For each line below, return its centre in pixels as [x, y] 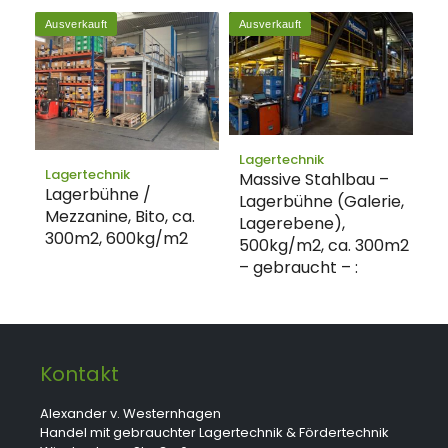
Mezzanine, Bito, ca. [120, 217]
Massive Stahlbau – [314, 180]
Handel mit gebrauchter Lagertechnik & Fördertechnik [214, 433]
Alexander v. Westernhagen [130, 414]
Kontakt [79, 374]
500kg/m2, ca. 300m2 [324, 246]
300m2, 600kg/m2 [116, 239]
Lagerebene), [292, 224]
